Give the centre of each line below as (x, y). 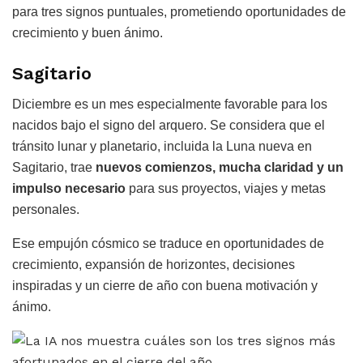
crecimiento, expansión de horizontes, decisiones (154, 265)
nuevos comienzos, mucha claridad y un (218, 168)
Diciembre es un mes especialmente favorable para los (170, 105)
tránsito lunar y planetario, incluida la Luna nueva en (162, 147)
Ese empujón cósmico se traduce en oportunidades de (168, 244)
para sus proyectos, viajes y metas (226, 189)
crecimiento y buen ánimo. (88, 33)
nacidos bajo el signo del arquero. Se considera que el (169, 126)
